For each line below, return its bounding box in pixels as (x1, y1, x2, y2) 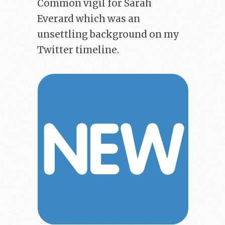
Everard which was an (37, 13, 140, 25)
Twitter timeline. (37, 44, 119, 56)
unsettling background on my (37, 29, 179, 41)
